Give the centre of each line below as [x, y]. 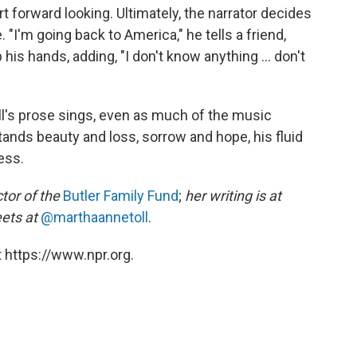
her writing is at [233, 196]
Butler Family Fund [121, 196]
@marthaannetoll [94, 217]
